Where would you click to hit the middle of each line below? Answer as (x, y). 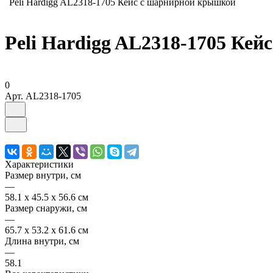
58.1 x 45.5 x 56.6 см (47, 197)
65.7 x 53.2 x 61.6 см (47, 230)
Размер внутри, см (43, 175)
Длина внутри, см (42, 241)
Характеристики (39, 164)
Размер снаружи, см (46, 208)
